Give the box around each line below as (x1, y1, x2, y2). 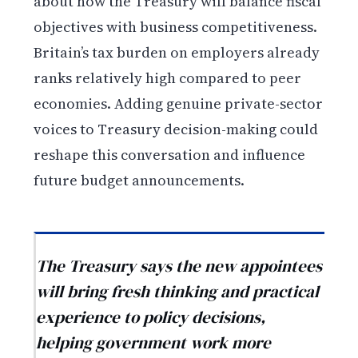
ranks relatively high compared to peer (34, 68, 302, 89)
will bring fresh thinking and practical (36, 279, 320, 303)
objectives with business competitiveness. (34, 17, 318, 38)
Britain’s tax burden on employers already (34, 42, 320, 63)
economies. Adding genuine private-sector (34, 93, 324, 114)
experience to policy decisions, (36, 304, 266, 328)
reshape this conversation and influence (34, 145, 306, 165)
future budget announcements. (34, 170, 245, 191)
